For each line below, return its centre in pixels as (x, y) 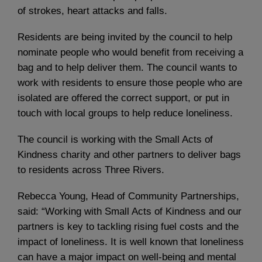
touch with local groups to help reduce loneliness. (125, 113)
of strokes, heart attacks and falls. (92, 11)
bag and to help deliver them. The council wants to (127, 67)
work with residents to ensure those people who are (130, 82)
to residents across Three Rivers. (91, 170)
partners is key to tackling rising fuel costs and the (128, 227)
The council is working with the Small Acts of (115, 139)
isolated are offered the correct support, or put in (123, 98)
